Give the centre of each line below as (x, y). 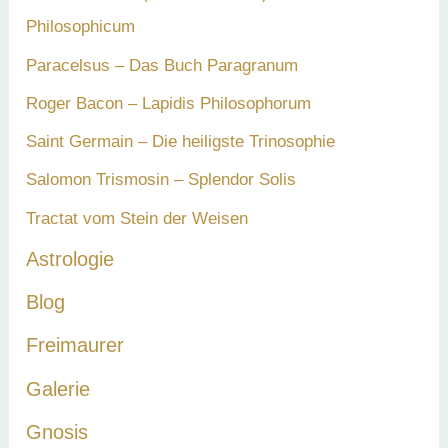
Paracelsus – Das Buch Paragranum (162, 65)
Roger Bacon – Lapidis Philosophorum (169, 103)
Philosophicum (81, 27)
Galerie (58, 388)
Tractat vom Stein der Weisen (137, 218)
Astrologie (70, 258)
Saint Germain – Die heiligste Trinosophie (181, 142)
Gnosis (57, 431)
